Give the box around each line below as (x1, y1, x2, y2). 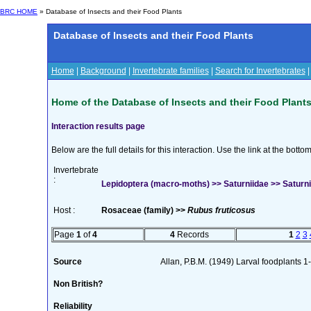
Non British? (53, 278, 103, 289)
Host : (53, 205, 75, 215)
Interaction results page (51, 121, 145, 131)
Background (80, 66, 126, 76)
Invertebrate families (132, 66, 209, 76)
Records (175, 229, 209, 239)
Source (53, 256, 82, 267)
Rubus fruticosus (187, 205, 255, 215)
